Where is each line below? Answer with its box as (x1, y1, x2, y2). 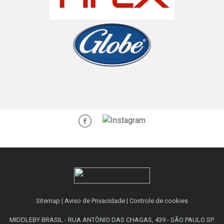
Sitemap (36, 196, 60, 204)
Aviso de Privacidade (64, 196, 125, 204)
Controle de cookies (129, 196, 188, 204)
